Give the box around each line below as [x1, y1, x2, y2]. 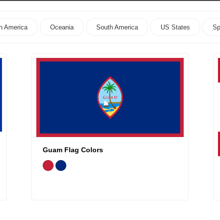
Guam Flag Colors [43, 145, 103, 154]
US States [161, 24, 190, 31]
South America [96, 24, 138, 31]
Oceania [50, 24, 74, 31]
